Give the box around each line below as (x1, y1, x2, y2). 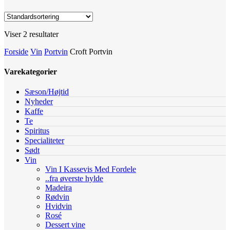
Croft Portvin (70, 47, 112, 56)
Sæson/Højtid (25, 87, 69, 97)
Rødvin (45, 193, 69, 202)
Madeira (45, 183, 72, 193)
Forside (4, 47, 28, 56)
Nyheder (25, 97, 53, 106)
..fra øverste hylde (45, 174, 103, 183)
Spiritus (25, 126, 49, 136)
